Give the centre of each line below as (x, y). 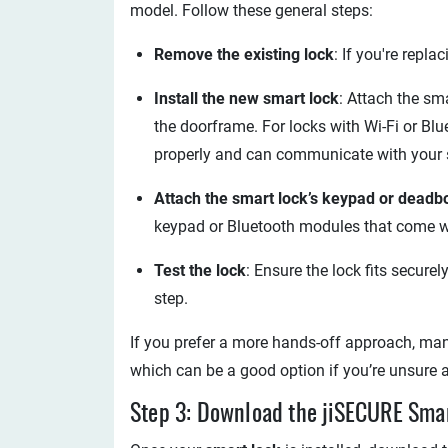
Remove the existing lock (244, 54)
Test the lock (200, 270)
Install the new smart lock (246, 98)
